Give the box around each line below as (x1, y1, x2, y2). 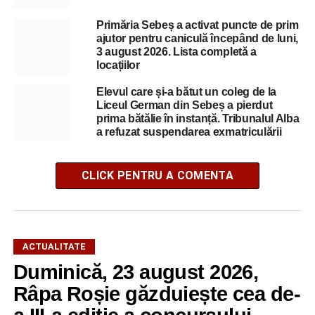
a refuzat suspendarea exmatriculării (96, 126, 282, 138)
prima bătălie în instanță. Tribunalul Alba (96, 112, 300, 124)
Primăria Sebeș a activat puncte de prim (96, 19, 299, 31)
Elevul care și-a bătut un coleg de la (96, 86, 277, 98)
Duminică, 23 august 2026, (13, 261, 259, 283)
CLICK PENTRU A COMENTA (81, 169, 233, 182)
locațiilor (96, 59, 140, 71)
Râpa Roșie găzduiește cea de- (13, 283, 300, 305)
